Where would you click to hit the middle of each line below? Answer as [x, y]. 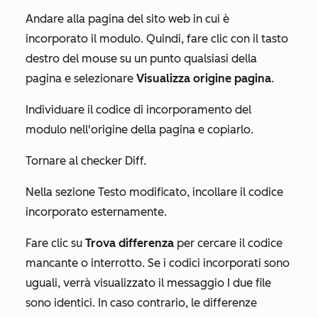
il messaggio [191, 283]
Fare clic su [55, 243]
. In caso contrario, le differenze [175, 303]
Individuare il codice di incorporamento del [138, 110]
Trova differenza [130, 243]
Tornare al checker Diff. [86, 161]
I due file [249, 283]
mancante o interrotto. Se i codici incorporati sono [158, 263]
